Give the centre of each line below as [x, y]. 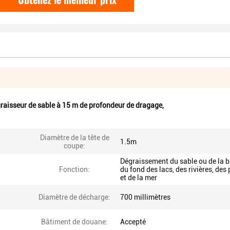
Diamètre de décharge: [74, 197]
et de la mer [139, 178]
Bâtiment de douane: [74, 222]
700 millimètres [145, 197]
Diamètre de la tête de [74, 138]
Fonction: [74, 169]
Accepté [133, 222]
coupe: [74, 146]
